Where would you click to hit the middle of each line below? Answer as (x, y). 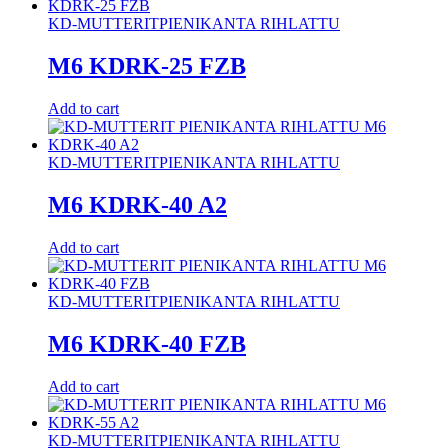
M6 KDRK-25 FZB (147, 66)
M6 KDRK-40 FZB (147, 343)
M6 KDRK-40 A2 (137, 204)
